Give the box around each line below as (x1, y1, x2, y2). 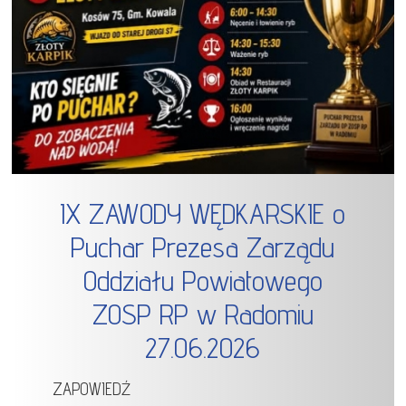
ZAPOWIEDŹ (53, 379, 131, 400)
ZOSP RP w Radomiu (92, 297, 314, 332)
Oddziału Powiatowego (82, 264, 323, 298)
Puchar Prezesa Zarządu (71, 230, 335, 265)
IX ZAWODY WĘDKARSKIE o (60, 197, 346, 231)
